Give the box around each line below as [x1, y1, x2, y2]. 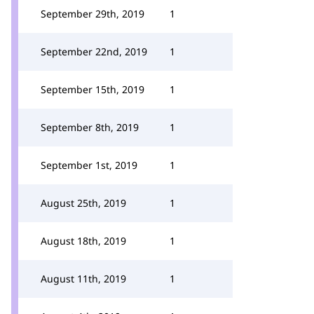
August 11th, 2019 [41, 272, 126, 285]
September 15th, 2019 [41, 83, 144, 96]
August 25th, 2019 [41, 196, 126, 210]
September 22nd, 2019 [41, 45, 147, 58]
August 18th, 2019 [41, 234, 126, 247]
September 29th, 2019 [41, 7, 144, 20]
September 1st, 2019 [41, 158, 137, 172]
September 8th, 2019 [41, 121, 139, 134]
